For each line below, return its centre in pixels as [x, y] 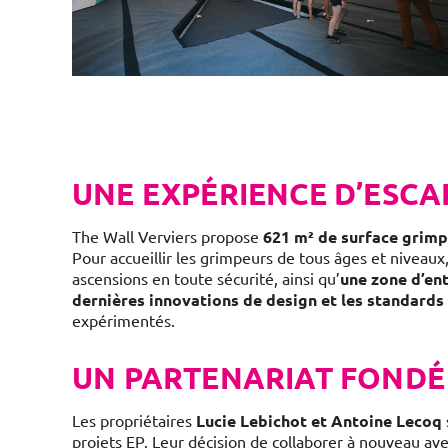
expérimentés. [123, 320]
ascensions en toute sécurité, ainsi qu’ [206, 278]
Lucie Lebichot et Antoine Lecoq [319, 420]
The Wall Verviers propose [167, 236]
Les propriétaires [134, 420]
